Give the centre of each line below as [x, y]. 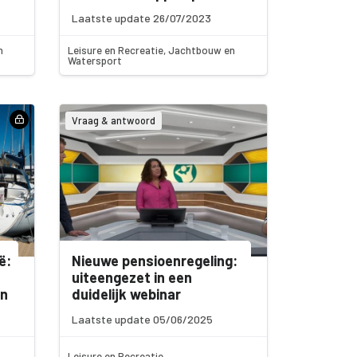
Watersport [95, 60]
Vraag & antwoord [114, 121]
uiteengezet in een [132, 277]
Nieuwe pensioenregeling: [155, 260]
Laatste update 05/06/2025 [143, 319]
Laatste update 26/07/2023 [142, 18]
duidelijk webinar [127, 294]
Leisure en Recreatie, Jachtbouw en [152, 50]
